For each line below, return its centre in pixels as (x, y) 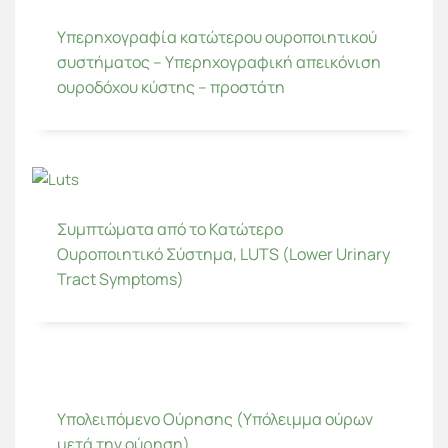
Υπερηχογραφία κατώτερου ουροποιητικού (217, 37)
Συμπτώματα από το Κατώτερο (170, 228)
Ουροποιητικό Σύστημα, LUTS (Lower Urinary (223, 253)
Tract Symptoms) (120, 278)
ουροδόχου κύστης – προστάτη (171, 87)
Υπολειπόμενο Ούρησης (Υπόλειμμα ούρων (215, 418)
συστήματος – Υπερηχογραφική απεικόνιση (219, 62)
